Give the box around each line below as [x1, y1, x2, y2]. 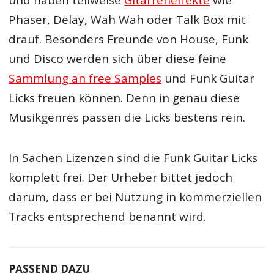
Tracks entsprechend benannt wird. [9, 209, 207, 225]
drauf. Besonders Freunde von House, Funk [9, 31, 249, 47]
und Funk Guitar [161, 70, 255, 86]
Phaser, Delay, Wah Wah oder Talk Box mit [9, 11, 246, 28]
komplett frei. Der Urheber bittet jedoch [9, 169, 233, 186]
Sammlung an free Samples [9, 70, 162, 86]
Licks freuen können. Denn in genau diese [9, 89, 240, 106]
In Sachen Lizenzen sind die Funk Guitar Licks [9, 150, 258, 166]
